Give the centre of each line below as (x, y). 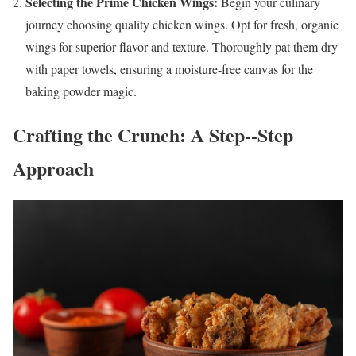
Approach (53, 168)
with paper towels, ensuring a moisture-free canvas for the (169, 68)
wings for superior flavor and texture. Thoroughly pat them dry (182, 46)
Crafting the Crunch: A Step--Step (153, 134)
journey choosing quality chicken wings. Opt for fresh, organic (182, 24)
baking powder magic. (81, 91)
